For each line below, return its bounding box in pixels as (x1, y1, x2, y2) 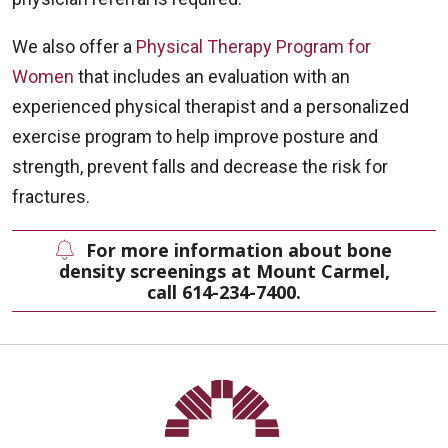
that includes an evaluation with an (74, 65, 350, 87)
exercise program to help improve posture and (12, 125, 378, 147)
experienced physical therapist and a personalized (12, 95, 409, 117)
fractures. (12, 185, 90, 207)
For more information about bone (86, 237, 392, 262)
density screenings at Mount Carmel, (58, 258, 390, 283)
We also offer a (12, 35, 136, 57)
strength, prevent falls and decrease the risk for (12, 155, 388, 177)
